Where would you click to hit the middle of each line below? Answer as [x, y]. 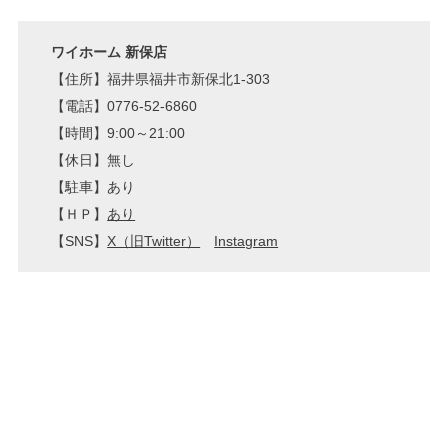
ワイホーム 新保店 [109, 51]
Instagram [246, 240]
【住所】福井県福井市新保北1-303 [161, 78]
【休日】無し [93, 159]
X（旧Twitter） [154, 240]
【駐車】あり [93, 186]
